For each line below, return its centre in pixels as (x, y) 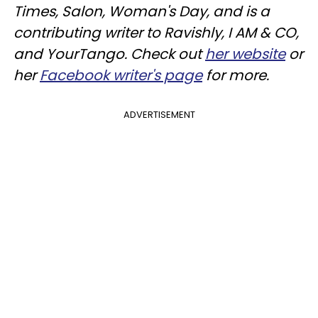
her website (245, 54)
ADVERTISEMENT (159, 114)
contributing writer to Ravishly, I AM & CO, (156, 32)
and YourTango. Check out (109, 54)
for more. (236, 75)
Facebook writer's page (121, 75)
